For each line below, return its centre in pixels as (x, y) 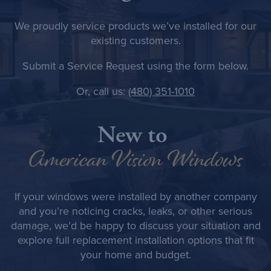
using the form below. (196, 66)
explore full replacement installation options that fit (135, 240)
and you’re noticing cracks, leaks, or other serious (135, 211)
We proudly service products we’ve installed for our (135, 26)
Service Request (106, 66)
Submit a (45, 66)
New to (135, 135)
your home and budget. (135, 254)
